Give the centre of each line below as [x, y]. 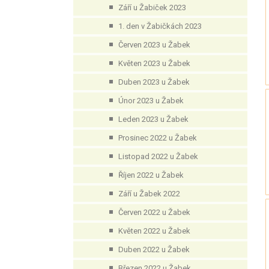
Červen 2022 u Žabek [154, 212]
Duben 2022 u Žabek [154, 249]
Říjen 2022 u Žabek [151, 175]
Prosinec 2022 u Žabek [158, 138]
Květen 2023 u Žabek [154, 63]
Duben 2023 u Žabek [154, 82]
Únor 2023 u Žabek [151, 101]
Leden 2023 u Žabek [153, 119]
